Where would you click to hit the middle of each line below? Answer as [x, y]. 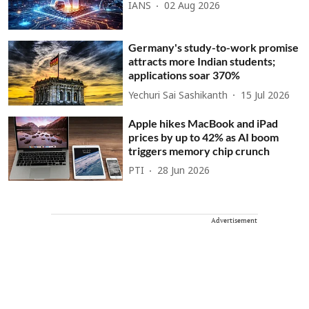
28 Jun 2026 [184, 172]
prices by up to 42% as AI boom [204, 137]
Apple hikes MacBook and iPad [203, 123]
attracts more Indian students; [202, 61]
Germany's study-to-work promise [214, 48]
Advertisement [234, 221]
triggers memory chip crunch [199, 150]
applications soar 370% [185, 75]
